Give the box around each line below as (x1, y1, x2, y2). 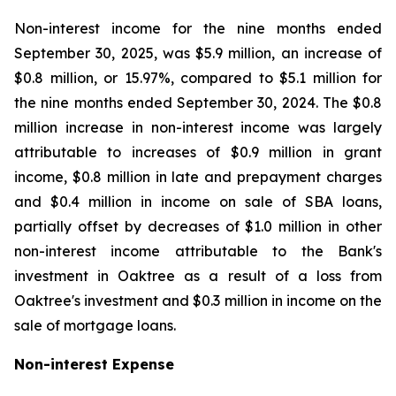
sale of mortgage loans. (14, 316, 176, 334)
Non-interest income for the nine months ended (14, 19, 382, 37)
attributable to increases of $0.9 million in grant (14, 143, 382, 161)
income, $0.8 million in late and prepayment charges (14, 168, 382, 186)
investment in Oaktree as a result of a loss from (14, 267, 382, 285)
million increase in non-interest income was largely (14, 118, 382, 136)
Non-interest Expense (14, 355, 174, 373)
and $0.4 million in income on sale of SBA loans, (14, 193, 382, 210)
